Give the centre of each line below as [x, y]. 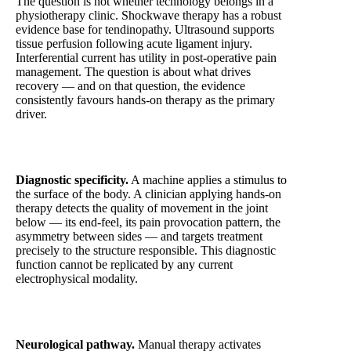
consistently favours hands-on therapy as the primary [145, 100]
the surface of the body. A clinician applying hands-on [148, 194]
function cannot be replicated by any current [124, 265]
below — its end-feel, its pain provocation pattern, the [148, 223]
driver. [31, 114]
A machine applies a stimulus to [208, 180]
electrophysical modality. [77, 279]
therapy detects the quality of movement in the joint [142, 208]
